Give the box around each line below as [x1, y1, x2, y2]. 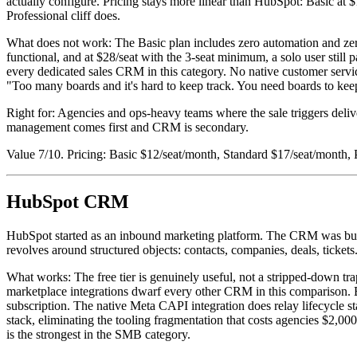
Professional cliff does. [6, 8, 120, 22]
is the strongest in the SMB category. [6, 328, 190, 342]
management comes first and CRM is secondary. [6, 120, 249, 134]
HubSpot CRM [6, 191, 129, 213]
